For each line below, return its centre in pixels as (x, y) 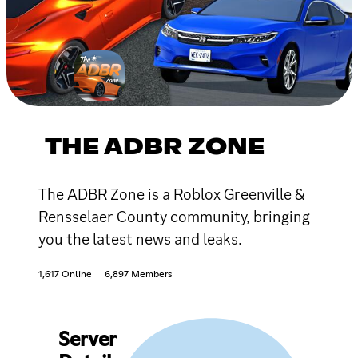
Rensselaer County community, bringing (174, 216)
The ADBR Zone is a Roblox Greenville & (171, 194)
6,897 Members (138, 274)
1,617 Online (65, 274)
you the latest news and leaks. (140, 239)
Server (87, 340)
